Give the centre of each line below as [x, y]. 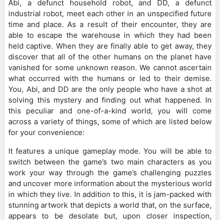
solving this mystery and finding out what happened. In [110, 100]
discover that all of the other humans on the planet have [110, 56]
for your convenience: [46, 132]
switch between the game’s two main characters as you [110, 162]
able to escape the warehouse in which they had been [110, 35]
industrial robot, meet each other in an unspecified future [110, 13]
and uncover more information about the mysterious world [110, 183]
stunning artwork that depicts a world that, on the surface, [110, 205]
